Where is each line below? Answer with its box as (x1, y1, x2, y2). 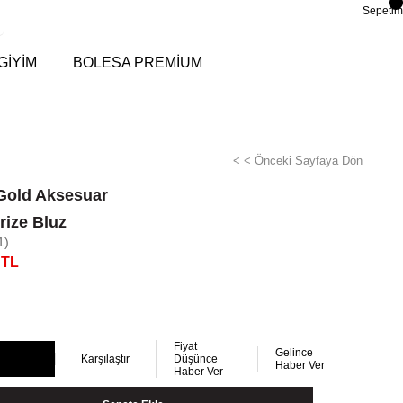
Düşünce (174, 353, 219, 365)
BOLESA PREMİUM (73, 55, 202, 70)
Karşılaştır (81, 353, 130, 365)
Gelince (274, 346, 313, 359)
